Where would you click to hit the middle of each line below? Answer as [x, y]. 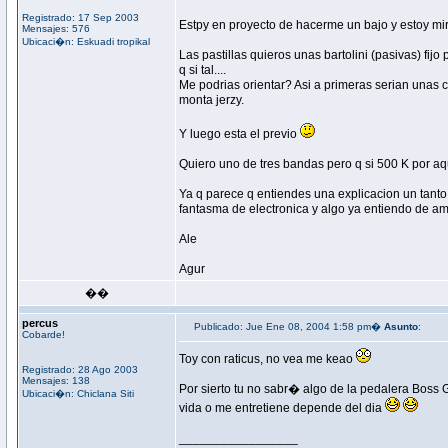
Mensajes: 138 [56, 380]
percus [40, 323]
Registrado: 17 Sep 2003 [80, 17]
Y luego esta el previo [239, 134]
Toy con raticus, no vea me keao [267, 359]
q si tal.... [202, 70]
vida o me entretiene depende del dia [282, 408]
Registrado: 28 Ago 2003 [80, 369]
